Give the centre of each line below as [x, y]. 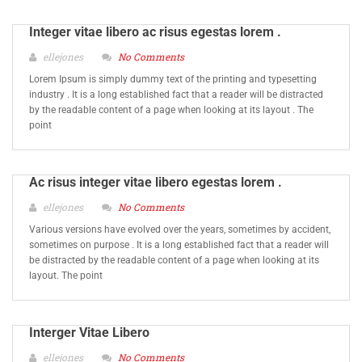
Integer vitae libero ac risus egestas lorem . [155, 32]
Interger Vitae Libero [89, 333]
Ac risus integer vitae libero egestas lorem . [156, 182]
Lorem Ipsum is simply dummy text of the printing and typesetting [173, 79]
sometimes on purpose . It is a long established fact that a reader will [179, 245]
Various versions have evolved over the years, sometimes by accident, [180, 229]
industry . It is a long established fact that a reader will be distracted [176, 95]
